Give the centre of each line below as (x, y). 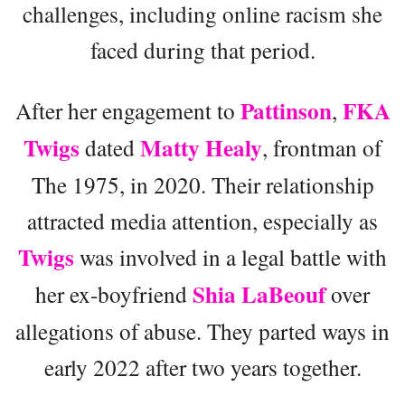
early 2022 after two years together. (202, 367)
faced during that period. (202, 49)
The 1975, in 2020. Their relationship (202, 184)
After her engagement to (127, 110)
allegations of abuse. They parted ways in (202, 330)
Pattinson (286, 110)
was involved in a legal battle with (231, 256)
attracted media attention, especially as (202, 220)
